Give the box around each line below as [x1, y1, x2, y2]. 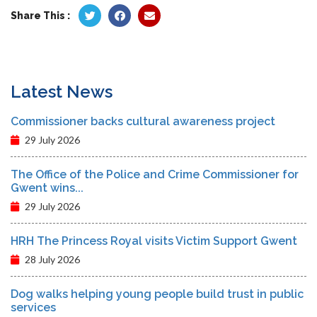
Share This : [11, 10, 70, 22]
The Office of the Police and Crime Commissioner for [11, 168, 299, 182]
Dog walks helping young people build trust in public [11, 287, 304, 301]
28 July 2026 [23, 253, 80, 266]
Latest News [11, 81, 113, 103]
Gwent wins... [11, 181, 83, 195]
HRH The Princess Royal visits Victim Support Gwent [11, 234, 297, 248]
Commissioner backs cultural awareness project [11, 115, 275, 129]
